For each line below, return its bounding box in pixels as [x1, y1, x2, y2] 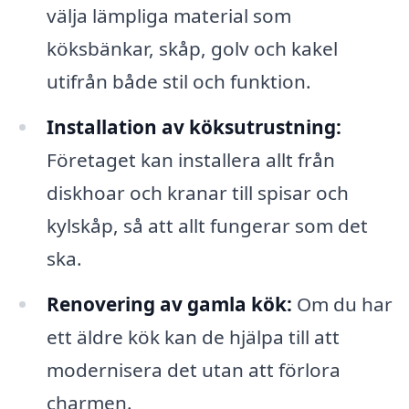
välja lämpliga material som [46, 3, 291, 29]
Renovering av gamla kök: [46, 291, 292, 318]
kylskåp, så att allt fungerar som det [46, 213, 368, 239]
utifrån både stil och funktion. [46, 68, 311, 95]
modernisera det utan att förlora [46, 357, 341, 383]
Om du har [291, 291, 393, 318]
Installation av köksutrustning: [46, 114, 341, 141]
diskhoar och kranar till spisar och [46, 180, 349, 206]
